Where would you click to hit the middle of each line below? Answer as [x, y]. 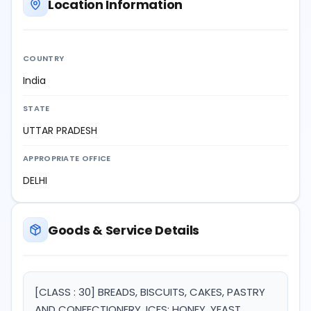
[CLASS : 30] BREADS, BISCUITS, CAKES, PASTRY [150, 292]
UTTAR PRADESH [60, 131]
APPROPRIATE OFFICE [67, 159]
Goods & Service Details [124, 230]
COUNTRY [44, 59]
